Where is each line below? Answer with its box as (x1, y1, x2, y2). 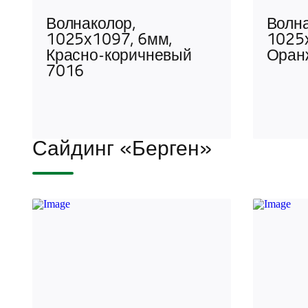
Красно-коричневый (46, 48, 192, 65)
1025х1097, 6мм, (46, 32, 173, 49)
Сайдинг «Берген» (32, 139, 212, 161)
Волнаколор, (46, 16, 136, 33)
